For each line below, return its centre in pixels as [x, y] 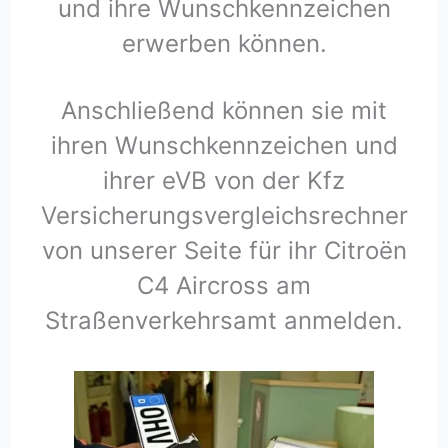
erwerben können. [224, 43]
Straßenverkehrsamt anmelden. [224, 320]
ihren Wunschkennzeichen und [224, 145]
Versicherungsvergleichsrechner [224, 215]
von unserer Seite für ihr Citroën [224, 250]
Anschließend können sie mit [224, 110]
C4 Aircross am [224, 285]
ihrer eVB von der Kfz [224, 180]
